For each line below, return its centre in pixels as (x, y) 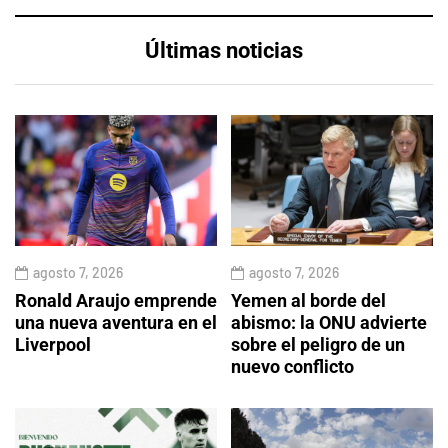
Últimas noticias (224, 51)
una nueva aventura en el (116, 323)
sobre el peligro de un (318, 345)
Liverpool (53, 345)
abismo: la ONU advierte (329, 323)
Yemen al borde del (308, 301)
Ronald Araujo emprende (116, 301)
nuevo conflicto (292, 367)
